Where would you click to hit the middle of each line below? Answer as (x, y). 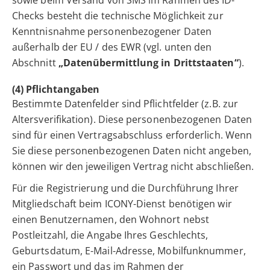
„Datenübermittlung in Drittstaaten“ (148, 63)
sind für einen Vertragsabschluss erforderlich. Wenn (132, 135)
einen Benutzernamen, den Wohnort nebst (111, 220)
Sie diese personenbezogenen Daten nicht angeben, (132, 151)
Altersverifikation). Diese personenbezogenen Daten (132, 120)
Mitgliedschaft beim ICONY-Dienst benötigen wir (122, 204)
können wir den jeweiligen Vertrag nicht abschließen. (133, 167)
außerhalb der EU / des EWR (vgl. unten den (112, 47)
